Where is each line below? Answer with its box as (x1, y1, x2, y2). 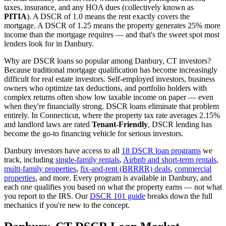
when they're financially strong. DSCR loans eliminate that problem (4, 101, 219, 110)
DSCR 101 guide (90, 191, 145, 200)
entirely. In (4, 110, 40, 120)
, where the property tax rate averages (78, 110, 199, 120)
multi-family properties (4, 164, 76, 173)
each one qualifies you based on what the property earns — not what (4, 182, 222, 191)
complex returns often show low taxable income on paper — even (4, 92, 213, 101)
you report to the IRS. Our (4, 191, 90, 200)
